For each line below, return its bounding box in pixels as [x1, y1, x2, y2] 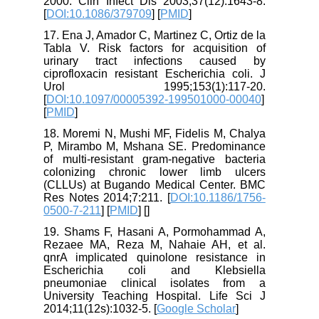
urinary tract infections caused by [52, 54, 274, 67]
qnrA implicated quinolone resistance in [52, 251, 274, 263]
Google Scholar [165, 302, 245, 315]
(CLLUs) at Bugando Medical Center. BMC [52, 178, 274, 191]
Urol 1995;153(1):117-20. [52, 80, 274, 93]
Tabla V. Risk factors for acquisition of [52, 41, 274, 54]
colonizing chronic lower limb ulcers [52, 165, 274, 178]
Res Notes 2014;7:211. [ [52, 191, 179, 204]
